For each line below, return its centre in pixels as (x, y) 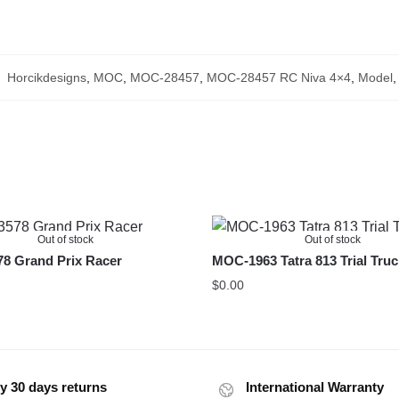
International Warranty (315, 387)
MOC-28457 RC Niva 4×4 (278, 77)
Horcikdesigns (46, 77)
